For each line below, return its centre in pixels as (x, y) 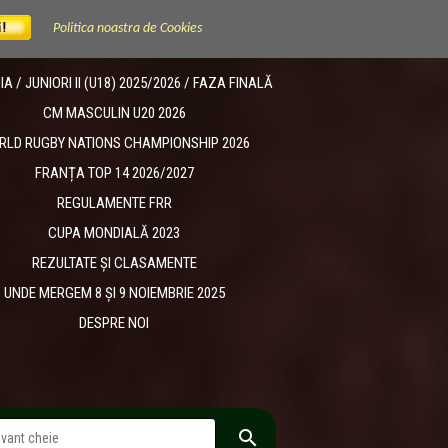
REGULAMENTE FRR (114, 203)
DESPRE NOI (114, 323)
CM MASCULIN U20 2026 (114, 113)
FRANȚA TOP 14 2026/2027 (114, 173)
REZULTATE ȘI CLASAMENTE (114, 263)
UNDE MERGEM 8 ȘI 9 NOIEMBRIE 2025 (114, 293)
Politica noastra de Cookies (127, 28)
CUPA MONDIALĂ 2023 (114, 233)
